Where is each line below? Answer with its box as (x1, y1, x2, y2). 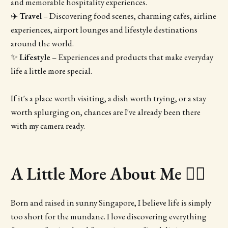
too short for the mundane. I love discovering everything (10, 211, 207, 222)
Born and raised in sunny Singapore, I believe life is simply (10, 197, 211, 209)
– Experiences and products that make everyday (50, 51, 213, 63)
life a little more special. (10, 65, 92, 77)
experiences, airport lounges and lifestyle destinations (10, 24, 197, 36)
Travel (19, 10, 42, 22)
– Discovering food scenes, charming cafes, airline (41, 10, 216, 22)
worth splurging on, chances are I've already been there (10, 106, 201, 118)
